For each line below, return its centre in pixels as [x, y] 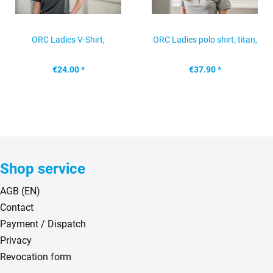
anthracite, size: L [68, 64]
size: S [205, 64]
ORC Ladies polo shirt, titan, [205, 40]
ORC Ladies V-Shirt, [68, 40]
